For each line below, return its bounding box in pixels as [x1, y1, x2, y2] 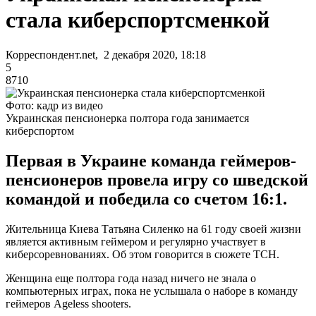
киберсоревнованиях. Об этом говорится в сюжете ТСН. [6, 248, 279, 260]
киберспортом [6, 124, 74, 137]
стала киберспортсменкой [6, 7, 269, 33]
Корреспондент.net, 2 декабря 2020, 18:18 [6, 48, 206, 61]
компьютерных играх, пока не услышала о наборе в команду [6, 284, 298, 297]
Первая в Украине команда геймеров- [6, 151, 296, 170]
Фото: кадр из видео [6, 99, 103, 111]
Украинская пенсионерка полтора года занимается [6, 111, 249, 124]
